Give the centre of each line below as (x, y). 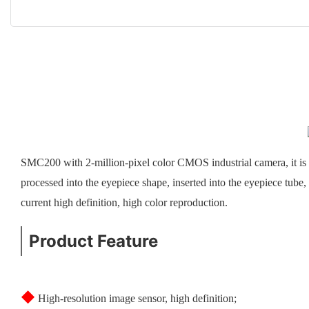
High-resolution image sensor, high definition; (137, 298)
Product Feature (93, 241)
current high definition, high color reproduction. (124, 202)
